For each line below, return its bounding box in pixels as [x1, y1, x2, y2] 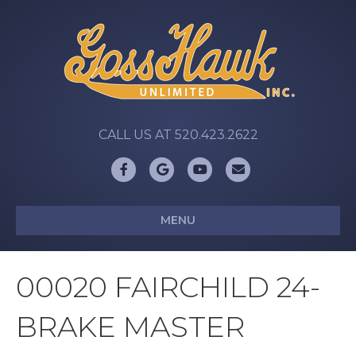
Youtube [199, 161, 256, 176]
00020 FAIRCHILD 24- [16, 269, 320, 304]
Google [161, 161, 208, 176]
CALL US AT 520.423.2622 [98, 127, 258, 142]
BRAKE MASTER [16, 309, 245, 344]
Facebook [123, 161, 186, 176]
